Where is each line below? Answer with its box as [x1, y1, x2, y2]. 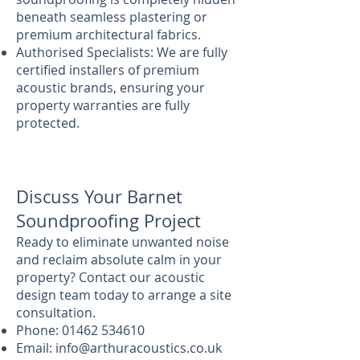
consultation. [16, 304, 96, 321]
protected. [16, 114, 80, 132]
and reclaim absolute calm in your [16, 251, 222, 268]
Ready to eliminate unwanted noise [16, 233, 229, 251]
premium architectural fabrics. [16, 26, 201, 43]
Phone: [16, 321, 62, 339]
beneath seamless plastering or [16, 8, 207, 26]
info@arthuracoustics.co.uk [55, 339, 222, 357]
